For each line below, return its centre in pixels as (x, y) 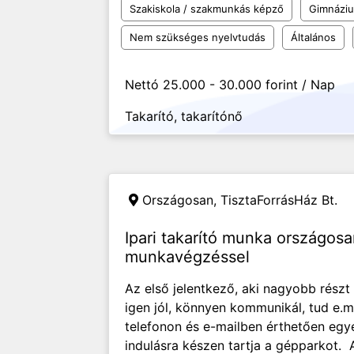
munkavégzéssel (187, 257)
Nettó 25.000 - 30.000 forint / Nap (230, 85)
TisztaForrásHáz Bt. (279, 200)
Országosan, (181, 200)
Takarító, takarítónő (184, 116)
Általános (313, 37)
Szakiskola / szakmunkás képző (207, 9)
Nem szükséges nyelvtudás (198, 37)
